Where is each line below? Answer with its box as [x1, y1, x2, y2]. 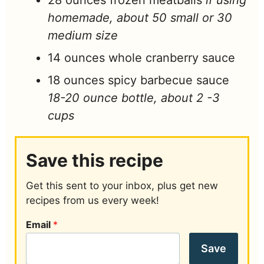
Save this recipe [26, 150, 163, 171]
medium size [48, 28, 118, 43]
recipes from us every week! [26, 194, 159, 207]
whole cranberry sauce [108, 51, 235, 65]
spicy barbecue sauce [108, 73, 229, 88]
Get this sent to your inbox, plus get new [26, 180, 218, 192]
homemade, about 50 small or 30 [48, 11, 232, 25]
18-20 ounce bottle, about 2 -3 [48, 91, 220, 105]
